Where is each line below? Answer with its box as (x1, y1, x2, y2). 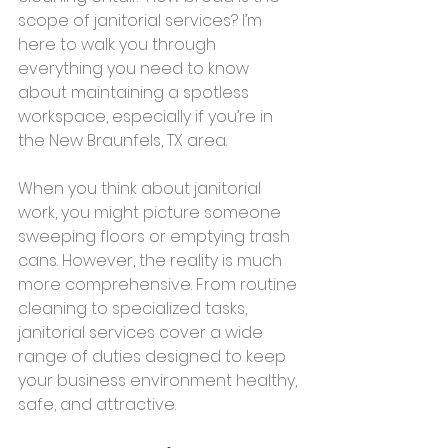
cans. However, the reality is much (18, 249, 286, 272)
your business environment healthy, (18, 369, 301, 392)
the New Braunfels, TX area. (18, 129, 227, 152)
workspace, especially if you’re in (18, 105, 277, 128)
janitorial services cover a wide (18, 321, 267, 344)
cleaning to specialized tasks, (18, 297, 251, 320)
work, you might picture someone (18, 201, 285, 224)
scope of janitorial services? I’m (18, 9, 266, 32)
